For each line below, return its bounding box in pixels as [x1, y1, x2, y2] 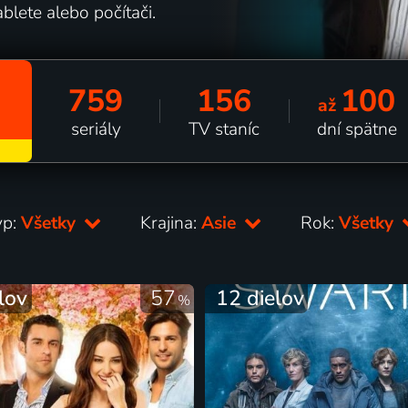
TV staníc [189, 117, 260, 141]
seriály [70, 117, 121, 141]
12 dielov [215, 283, 304, 312]
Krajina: [140, 210, 202, 235]
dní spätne [316, 117, 397, 141]
